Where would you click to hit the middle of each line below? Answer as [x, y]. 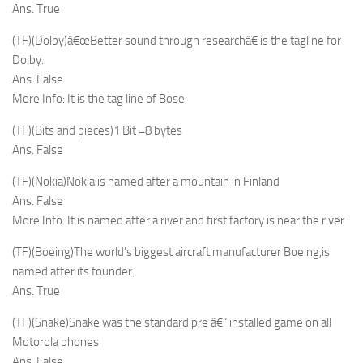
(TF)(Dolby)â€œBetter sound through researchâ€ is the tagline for [177, 41]
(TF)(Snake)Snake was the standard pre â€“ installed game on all [172, 322]
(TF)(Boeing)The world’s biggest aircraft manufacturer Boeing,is [171, 252]
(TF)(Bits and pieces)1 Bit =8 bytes [97, 130]
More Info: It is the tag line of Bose [98, 99]
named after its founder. [73, 271]
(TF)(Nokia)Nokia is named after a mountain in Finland [146, 181]
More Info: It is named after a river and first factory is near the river [178, 220]
